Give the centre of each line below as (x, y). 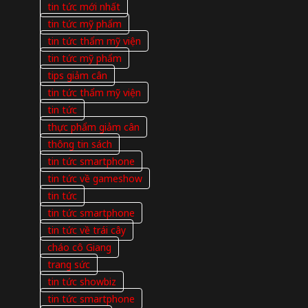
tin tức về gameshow (95, 179)
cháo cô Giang (79, 247)
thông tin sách (79, 144)
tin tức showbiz (81, 282)
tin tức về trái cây (86, 230)
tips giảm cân (77, 76)
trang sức (68, 265)
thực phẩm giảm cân (93, 127)
